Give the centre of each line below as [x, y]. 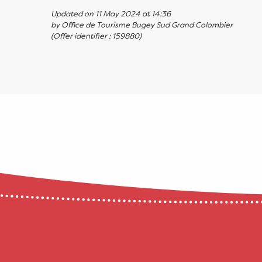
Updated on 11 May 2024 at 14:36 [111, 13]
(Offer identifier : [82, 36]
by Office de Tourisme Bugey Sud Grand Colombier [142, 25]
